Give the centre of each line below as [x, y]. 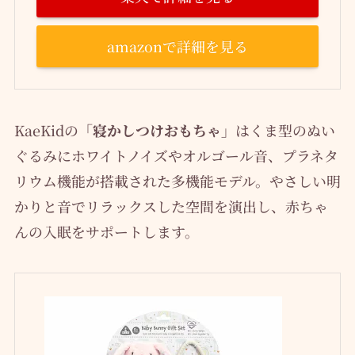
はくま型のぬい [285, 130]
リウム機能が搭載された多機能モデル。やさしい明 [177, 181]
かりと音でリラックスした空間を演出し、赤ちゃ [171, 206]
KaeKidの [46, 130]
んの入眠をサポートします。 [106, 232]
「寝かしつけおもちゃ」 [157, 130]
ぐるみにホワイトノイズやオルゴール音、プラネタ [176, 156]
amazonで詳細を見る [177, 46]
